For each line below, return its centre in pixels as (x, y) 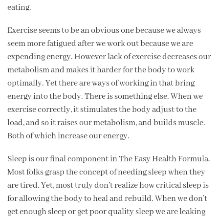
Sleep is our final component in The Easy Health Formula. (109, 159)
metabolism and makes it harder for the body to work (101, 70)
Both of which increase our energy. (68, 136)
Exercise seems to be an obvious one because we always (104, 30)
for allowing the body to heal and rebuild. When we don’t (107, 198)
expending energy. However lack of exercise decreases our (109, 57)
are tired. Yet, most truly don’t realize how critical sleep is (108, 185)
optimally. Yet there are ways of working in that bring (101, 83)
